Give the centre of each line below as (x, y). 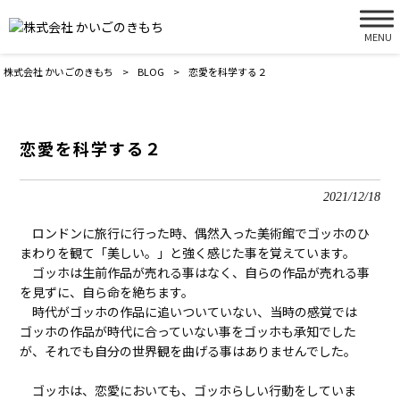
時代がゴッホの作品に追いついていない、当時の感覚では (189, 311)
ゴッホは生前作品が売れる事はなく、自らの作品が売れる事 (195, 272)
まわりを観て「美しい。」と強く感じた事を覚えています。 (188, 252)
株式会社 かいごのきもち (59, 71)
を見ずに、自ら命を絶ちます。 (107, 292)
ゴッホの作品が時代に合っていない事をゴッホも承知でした (188, 331)
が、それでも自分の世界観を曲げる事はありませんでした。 (188, 350)
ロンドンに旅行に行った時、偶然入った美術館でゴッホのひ (195, 233)
